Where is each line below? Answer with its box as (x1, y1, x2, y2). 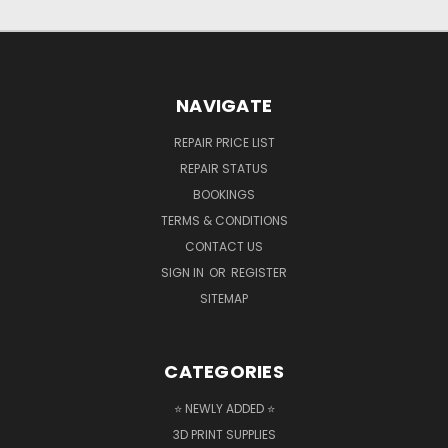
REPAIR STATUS (180, 159, 268, 177)
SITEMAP (200, 289, 248, 307)
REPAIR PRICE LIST (173, 133, 275, 151)
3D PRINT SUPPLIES (172, 425, 276, 443)
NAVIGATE (176, 92, 272, 118)
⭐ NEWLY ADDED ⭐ (173, 399, 275, 417)
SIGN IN (161, 263, 207, 281)
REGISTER (231, 263, 287, 281)
